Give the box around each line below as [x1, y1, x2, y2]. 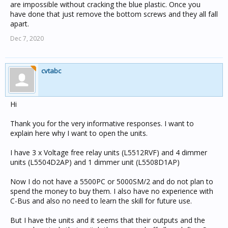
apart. [10, 19, 29, 28]
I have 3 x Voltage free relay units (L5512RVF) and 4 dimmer [10, 148, 207, 157]
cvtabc [41, 66, 61, 75]
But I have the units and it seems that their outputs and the [10, 215, 205, 225]
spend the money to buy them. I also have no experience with [10, 186, 213, 196]
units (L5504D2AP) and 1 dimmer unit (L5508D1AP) [10, 157, 180, 167]
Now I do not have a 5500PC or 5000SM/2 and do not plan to [10, 177, 213, 186]
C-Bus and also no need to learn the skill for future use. [10, 196, 192, 206]
